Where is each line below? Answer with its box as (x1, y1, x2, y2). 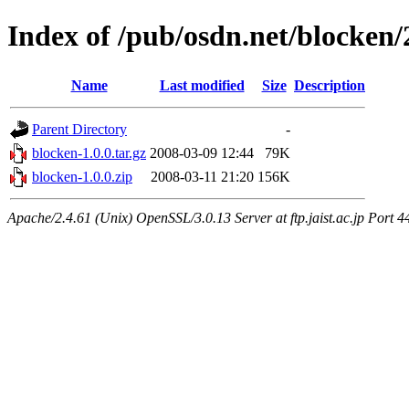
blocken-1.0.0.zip (32, 168, 132, 184)
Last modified (159, 77, 245, 93)
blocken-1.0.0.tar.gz (32, 144, 146, 161)
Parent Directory (32, 121, 127, 137)
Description (294, 77, 365, 93)
